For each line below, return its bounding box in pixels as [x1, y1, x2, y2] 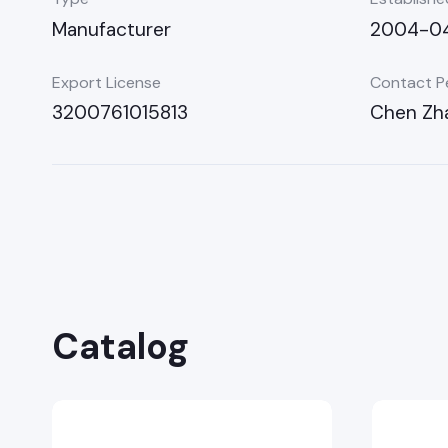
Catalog [52, 323, 189, 371]
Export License [52, 71, 161, 93]
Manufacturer [52, 16, 171, 42]
